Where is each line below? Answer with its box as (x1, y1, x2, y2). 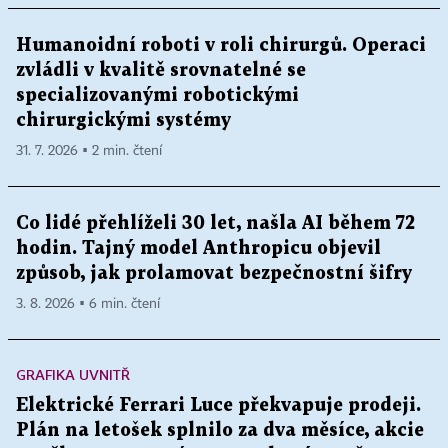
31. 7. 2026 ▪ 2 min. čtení (16, 143, 162, 158)
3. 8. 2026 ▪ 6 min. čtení (16, 296, 160, 311)
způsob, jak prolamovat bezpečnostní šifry (16, 264, 412, 282)
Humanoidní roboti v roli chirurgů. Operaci (16, 36, 426, 54)
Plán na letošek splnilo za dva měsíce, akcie (16, 421, 424, 439)
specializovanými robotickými (16, 86, 299, 104)
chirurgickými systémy (16, 111, 231, 129)
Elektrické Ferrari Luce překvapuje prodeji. (16, 396, 421, 414)
